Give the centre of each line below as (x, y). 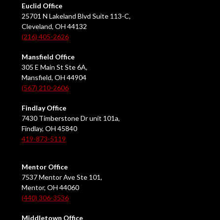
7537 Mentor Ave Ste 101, (62, 177)
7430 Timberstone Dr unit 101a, (71, 118)
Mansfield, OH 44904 (54, 78)
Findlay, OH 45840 (49, 129)
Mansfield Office (48, 57)
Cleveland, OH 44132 (54, 27)
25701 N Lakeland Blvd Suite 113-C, (76, 16)
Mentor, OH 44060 (50, 188)
